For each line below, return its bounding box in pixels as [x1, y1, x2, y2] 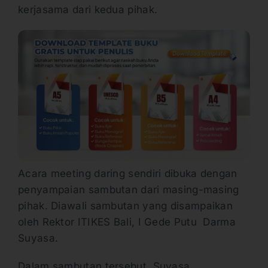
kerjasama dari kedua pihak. [18, 4, 161, 16]
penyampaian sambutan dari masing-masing [18, 183, 239, 196]
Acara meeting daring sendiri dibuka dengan [18, 167, 237, 179]
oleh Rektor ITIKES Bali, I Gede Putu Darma [18, 215, 236, 228]
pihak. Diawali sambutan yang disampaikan [18, 199, 233, 212]
